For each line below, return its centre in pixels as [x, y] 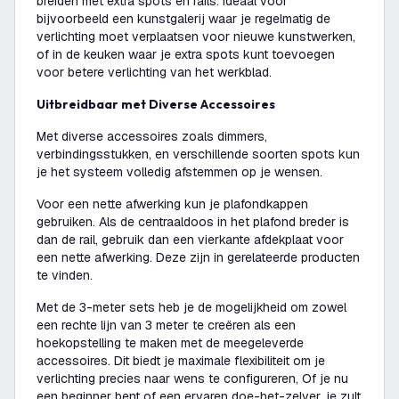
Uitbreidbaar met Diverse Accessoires [160, 104]
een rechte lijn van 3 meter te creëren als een [166, 325]
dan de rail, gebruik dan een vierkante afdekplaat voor [190, 240]
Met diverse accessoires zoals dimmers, [152, 136]
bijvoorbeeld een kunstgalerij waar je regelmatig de [183, 19]
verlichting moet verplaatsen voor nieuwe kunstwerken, [196, 37]
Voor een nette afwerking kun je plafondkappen [172, 204]
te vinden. [65, 275]
